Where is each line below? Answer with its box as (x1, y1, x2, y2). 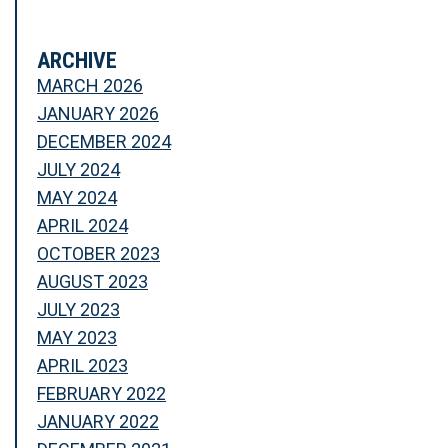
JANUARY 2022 (37, 411, 159, 433)
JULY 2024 (37, 159, 120, 181)
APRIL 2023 (37, 355, 128, 377)
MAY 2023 (37, 327, 117, 349)
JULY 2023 (37, 299, 120, 321)
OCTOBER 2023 (37, 243, 160, 265)
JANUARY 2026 (37, 103, 159, 125)
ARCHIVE (37, 48, 117, 74)
